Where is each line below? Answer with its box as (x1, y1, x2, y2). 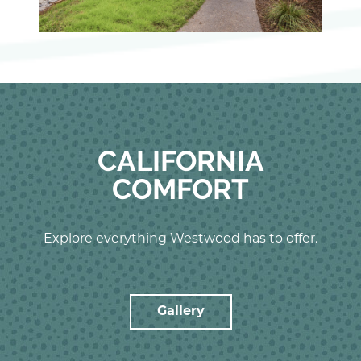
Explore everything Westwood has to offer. (44, 232, 317, 246)
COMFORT (112, 172, 249, 205)
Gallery (156, 305, 205, 318)
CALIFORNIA (97, 144, 264, 177)
